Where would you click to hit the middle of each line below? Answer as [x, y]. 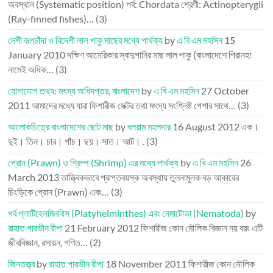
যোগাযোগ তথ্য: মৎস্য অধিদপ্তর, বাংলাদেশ [74, 90]
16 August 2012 [206, 126]
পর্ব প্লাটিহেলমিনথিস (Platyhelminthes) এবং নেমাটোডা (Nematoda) [126, 213]
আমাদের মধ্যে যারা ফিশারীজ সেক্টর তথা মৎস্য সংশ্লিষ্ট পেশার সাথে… [134, 105]
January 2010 [37, 55]
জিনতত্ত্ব [22, 264]
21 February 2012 [102, 228]
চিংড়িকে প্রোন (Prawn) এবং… [59, 192]
